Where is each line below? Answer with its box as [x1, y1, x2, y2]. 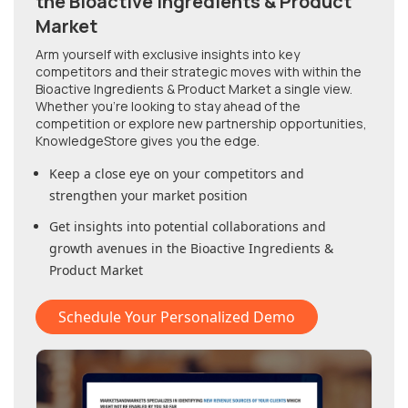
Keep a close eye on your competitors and [49, 165, 304, 183]
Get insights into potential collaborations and [49, 218, 326, 236]
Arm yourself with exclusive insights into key [36, 46, 300, 64]
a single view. [271, 80, 352, 98]
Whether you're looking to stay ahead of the [36, 97, 301, 116]
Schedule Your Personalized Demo [58, 307, 295, 328]
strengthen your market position [49, 187, 248, 205]
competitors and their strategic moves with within [36, 63, 341, 81]
